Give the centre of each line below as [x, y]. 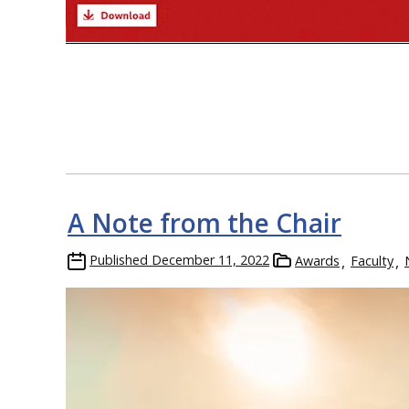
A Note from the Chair [204, 222]
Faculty [372, 260]
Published [119, 259]
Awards [317, 260]
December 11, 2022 [210, 259]
